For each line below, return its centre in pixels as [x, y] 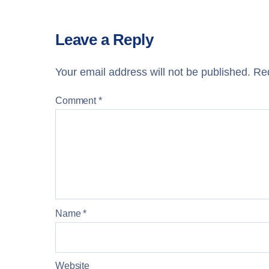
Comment [77, 100]
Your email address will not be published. [153, 72]
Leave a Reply [104, 40]
